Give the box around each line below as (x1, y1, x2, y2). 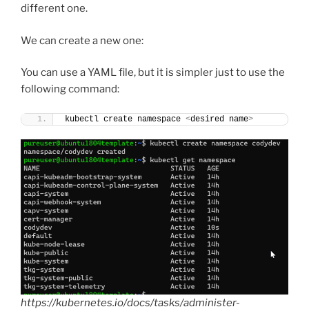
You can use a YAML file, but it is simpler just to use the (21, 66, 285, 79)
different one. (21, 2, 88, 15)
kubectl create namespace (65, 114, 186, 124)
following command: (21, 83, 119, 96)
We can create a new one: (21, 34, 143, 47)
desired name (190, 114, 248, 124)
